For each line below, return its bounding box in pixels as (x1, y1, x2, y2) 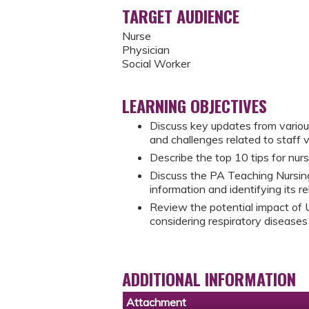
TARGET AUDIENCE (122, 3, 239, 29)
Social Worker (122, 57, 190, 71)
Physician (122, 43, 170, 57)
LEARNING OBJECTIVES (122, 93, 267, 119)
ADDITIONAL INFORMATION (122, 266, 296, 291)
